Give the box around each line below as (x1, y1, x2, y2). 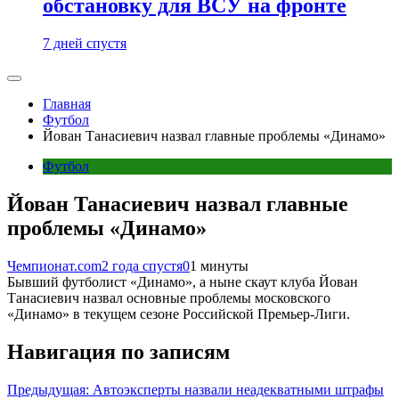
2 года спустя (102, 257, 183, 273)
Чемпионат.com (7, 257, 102, 273)
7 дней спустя (43, 36, 126, 51)
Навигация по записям (7, 339, 230, 363)
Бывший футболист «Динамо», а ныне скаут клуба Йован (7, 273, 358, 289)
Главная (43, 96, 91, 111)
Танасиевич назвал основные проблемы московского (7, 289, 330, 305)
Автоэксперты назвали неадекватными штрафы (93, 381, 384, 397)
